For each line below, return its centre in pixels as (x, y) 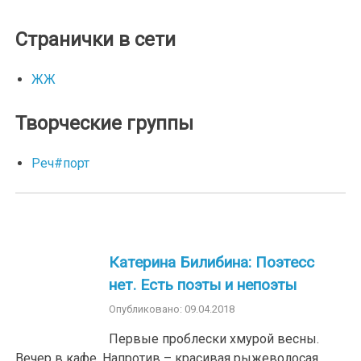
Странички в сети (96, 40)
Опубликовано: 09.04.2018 (172, 309)
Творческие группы (105, 124)
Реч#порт (61, 164)
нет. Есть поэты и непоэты (203, 285)
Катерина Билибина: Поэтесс (212, 263)
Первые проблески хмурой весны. (214, 338)
